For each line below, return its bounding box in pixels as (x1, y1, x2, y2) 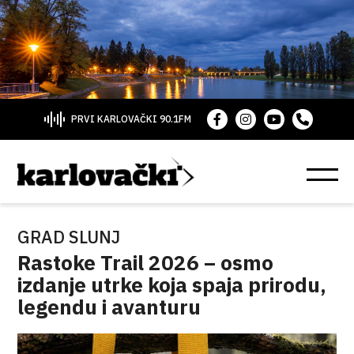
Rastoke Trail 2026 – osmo (17, 249, 274, 276)
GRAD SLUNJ (17, 225, 121, 248)
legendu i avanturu (17, 293, 201, 320)
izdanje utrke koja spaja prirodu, (17, 271, 327, 298)
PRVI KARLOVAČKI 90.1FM (70, 113, 191, 125)
